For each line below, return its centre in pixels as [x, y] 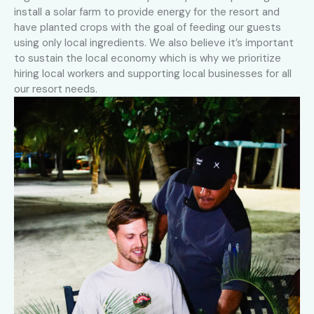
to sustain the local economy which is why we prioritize [148, 59]
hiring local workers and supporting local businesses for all [153, 74]
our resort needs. [56, 89]
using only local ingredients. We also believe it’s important [154, 43]
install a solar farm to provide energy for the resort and [147, 12]
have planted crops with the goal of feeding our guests [148, 28]
